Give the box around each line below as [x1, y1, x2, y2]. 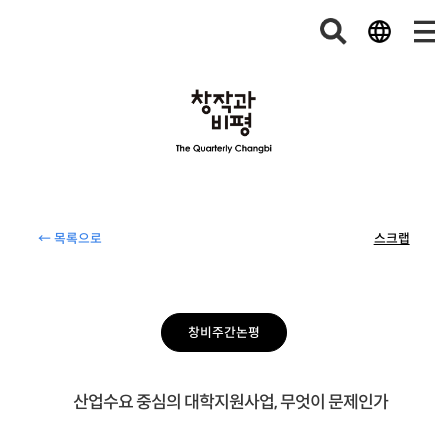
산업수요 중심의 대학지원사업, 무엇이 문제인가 [72, 390, 388, 413]
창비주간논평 [188, 324, 260, 341]
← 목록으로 [38, 231, 103, 248]
